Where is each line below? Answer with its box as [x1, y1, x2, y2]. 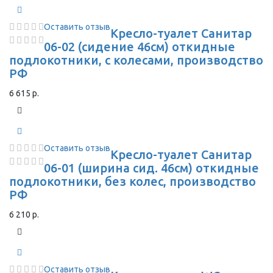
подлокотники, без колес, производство [9, 174, 256, 188]
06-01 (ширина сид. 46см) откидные [44, 161, 259, 175]
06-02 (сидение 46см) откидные [44, 40, 235, 54]
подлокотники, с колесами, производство [9, 53, 263, 67]
